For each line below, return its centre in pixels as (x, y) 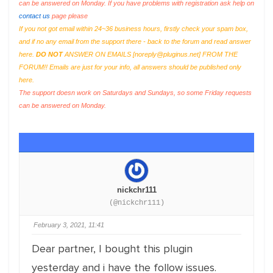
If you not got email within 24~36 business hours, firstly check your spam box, (133, 29)
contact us (34, 16)
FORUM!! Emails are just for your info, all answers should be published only (130, 67)
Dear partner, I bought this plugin (112, 249)
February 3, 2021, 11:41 (69, 225)
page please (69, 16)
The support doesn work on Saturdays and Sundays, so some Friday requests (135, 93)
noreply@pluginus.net (167, 54)
